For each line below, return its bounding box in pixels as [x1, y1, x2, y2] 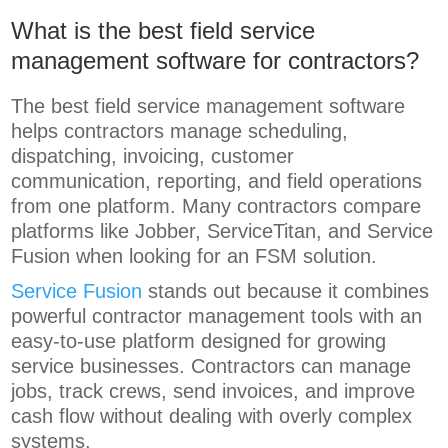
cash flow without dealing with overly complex [11, 405, 413, 428]
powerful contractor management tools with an [11, 305, 423, 328]
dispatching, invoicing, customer [11, 145, 295, 168]
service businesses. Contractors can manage [11, 355, 412, 378]
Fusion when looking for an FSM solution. [11, 245, 378, 268]
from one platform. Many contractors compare [11, 195, 422, 218]
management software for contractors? [11, 47, 420, 75]
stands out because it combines [142, 280, 430, 303]
